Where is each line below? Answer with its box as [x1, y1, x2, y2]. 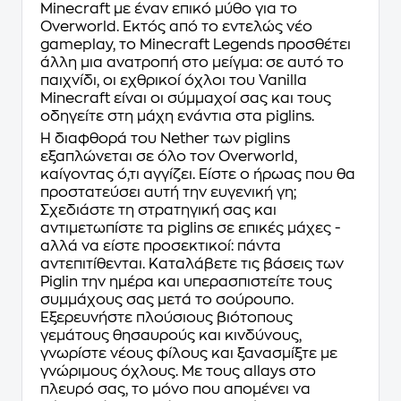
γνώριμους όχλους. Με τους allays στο [40, 364, 316, 380]
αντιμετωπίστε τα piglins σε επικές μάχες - [40, 221, 341, 236]
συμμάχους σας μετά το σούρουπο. [40, 293, 294, 308]
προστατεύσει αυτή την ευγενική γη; [40, 185, 296, 200]
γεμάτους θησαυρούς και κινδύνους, [40, 328, 302, 344]
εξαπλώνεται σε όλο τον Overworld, [40, 149, 297, 165]
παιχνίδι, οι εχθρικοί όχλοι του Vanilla [40, 73, 307, 89]
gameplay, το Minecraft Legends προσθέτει [40, 38, 351, 53]
